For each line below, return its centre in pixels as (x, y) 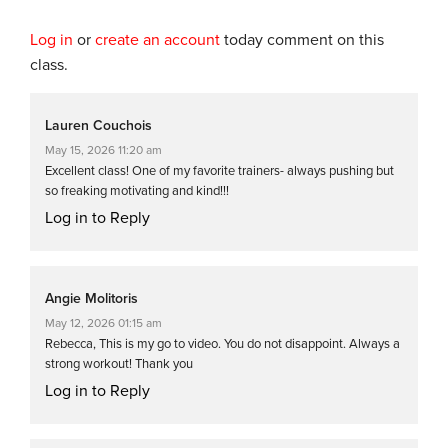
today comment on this (302, 39)
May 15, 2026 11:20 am (103, 149)
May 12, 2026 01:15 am (103, 322)
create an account (157, 39)
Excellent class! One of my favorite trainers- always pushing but (219, 170)
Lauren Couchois (98, 125)
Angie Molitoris (91, 298)
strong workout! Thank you (119, 363)
